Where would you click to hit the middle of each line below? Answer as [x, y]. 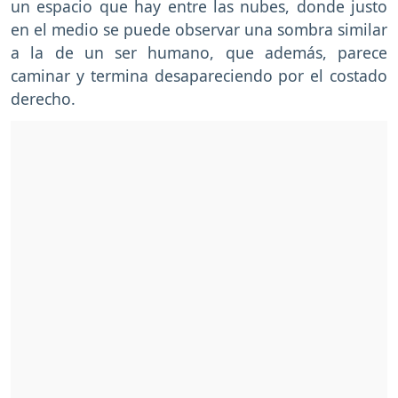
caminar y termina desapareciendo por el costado [199, 75]
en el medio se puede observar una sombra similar [199, 29]
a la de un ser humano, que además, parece [199, 52]
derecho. [43, 98]
